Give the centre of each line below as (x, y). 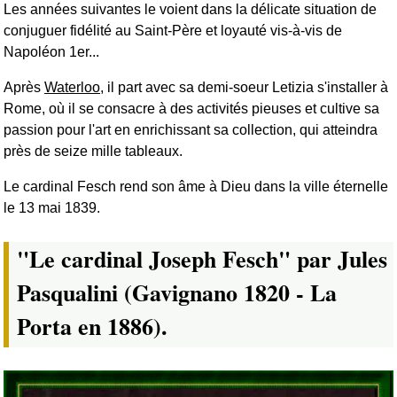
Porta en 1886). (92, 327)
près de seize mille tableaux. (93, 152)
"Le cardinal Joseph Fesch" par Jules (202, 259)
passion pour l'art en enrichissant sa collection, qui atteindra (191, 130)
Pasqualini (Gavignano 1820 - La (177, 293)
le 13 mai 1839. (52, 208)
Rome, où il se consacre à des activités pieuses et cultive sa (191, 109)
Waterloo (72, 88)
